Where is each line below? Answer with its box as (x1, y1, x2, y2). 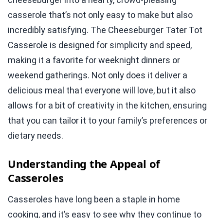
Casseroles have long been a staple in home (8, 194, 180, 204)
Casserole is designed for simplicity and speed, (8, 39, 192, 50)
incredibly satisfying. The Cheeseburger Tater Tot (8, 24, 202, 35)
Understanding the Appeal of (8, 156, 161, 171)
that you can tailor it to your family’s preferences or (8, 115, 207, 126)
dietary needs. (8, 130, 63, 141)
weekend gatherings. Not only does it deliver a (8, 70, 187, 80)
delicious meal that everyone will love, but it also (8, 85, 196, 95)
